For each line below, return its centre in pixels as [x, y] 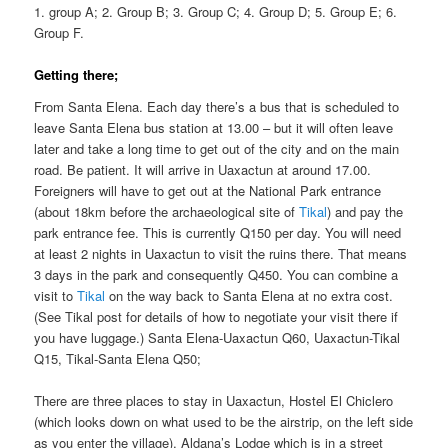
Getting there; [76, 74]
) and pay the [365, 211]
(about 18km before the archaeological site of [167, 211]
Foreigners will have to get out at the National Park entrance [208, 190]
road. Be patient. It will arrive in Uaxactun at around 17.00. [203, 169]
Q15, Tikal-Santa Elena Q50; [118, 358]
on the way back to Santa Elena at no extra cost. [249, 295]
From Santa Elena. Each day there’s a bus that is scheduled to [217, 106]
